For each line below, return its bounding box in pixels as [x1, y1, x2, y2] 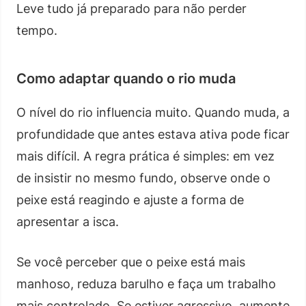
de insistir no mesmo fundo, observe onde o [16, 170, 270, 185]
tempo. [16, 23, 57, 38]
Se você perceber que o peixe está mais [16, 254, 245, 269]
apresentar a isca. [16, 214, 119, 229]
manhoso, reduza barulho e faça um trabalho [16, 276, 276, 291]
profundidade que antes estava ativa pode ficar [16, 126, 290, 141]
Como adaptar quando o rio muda [16, 70, 236, 87]
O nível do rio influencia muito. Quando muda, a [16, 105, 290, 120]
